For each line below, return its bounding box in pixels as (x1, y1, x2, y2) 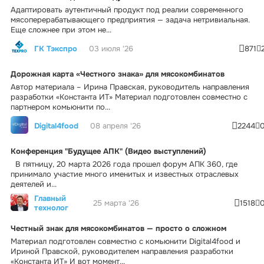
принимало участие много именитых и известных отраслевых (11, 169, 239, 179)
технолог (34, 202, 68, 213)
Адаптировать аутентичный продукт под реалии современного (11, 4, 243, 15)
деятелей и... (11, 179, 57, 189)
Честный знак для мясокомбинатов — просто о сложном (11, 223, 226, 233)
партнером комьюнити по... (11, 101, 110, 112)
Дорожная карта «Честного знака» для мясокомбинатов (11, 68, 225, 79)
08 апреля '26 (90, 121, 141, 131)
